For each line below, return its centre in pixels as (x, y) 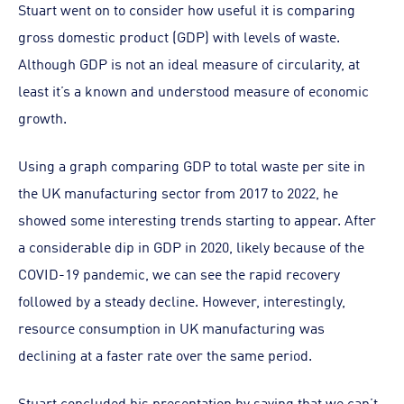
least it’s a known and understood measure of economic (193, 90)
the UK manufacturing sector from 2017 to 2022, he (178, 192)
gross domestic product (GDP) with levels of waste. (179, 36)
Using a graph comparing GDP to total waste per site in (192, 165)
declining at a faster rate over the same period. (165, 354)
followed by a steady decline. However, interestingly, (182, 300)
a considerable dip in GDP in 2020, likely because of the (191, 246)
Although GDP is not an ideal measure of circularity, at (189, 63)
